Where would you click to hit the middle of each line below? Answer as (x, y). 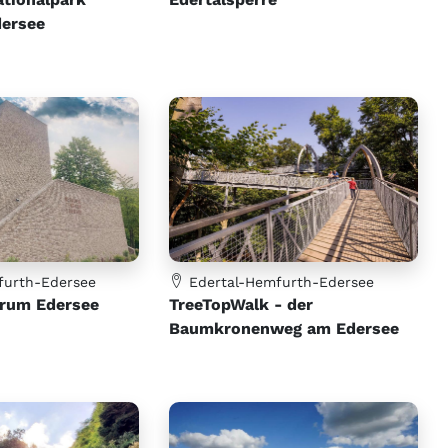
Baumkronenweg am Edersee (284, 329)
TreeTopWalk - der (241, 305)
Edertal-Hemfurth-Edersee (279, 282)
